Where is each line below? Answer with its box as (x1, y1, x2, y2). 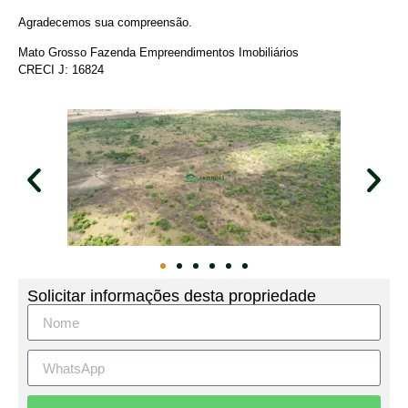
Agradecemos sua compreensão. (18, 15, 192, 29)
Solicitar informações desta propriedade (27, 287, 316, 306)
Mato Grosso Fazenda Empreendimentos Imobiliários (18, 46, 299, 60)
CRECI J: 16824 (18, 63, 104, 77)
